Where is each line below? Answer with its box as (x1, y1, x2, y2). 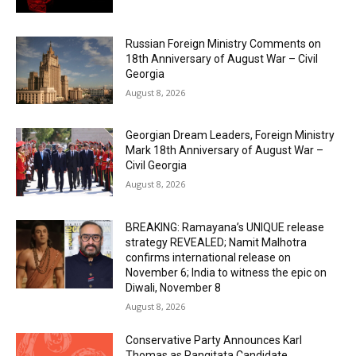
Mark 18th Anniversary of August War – (126, 144, 324, 157)
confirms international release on (126, 251, 292, 265)
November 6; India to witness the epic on (126, 266, 327, 280)
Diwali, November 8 (126, 281, 222, 295)
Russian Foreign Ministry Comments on (126, 37, 322, 50)
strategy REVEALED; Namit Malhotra (126, 236, 308, 250)
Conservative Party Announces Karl (126, 334, 303, 347)
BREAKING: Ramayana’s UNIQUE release (126, 221, 325, 234)
